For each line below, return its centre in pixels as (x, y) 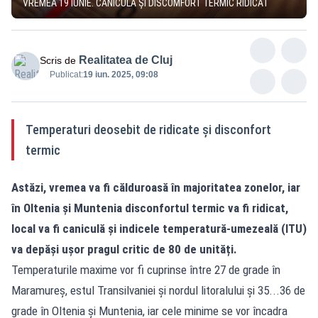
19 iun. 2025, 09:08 (121, 74)
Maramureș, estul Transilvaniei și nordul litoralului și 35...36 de (158, 290)
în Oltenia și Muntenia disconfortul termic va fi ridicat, (150, 208)
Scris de (58, 60)
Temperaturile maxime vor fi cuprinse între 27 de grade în (146, 269)
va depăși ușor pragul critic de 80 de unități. (124, 249)
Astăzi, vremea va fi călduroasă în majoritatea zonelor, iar (156, 187)
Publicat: (66, 74)
